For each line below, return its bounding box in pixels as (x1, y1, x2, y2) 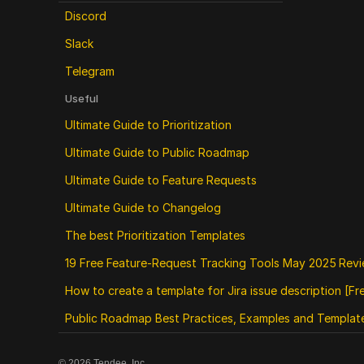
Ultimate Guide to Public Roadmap (65, 145, 253, 159)
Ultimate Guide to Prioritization (65, 118, 232, 132)
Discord (65, 9, 106, 23)
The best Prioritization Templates (65, 228, 245, 242)
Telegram (65, 64, 115, 78)
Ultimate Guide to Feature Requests (65, 173, 257, 187)
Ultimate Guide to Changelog (65, 201, 221, 214)
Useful (65, 92, 98, 105)
